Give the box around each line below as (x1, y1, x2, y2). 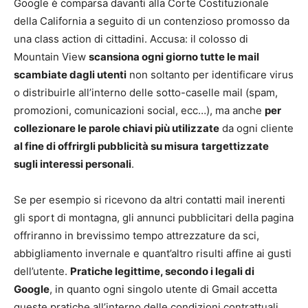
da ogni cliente (219, 122, 294, 135)
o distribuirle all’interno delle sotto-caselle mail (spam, (14, 86, 278, 100)
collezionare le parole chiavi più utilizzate (14, 122, 219, 135)
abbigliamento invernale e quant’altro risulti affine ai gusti (14, 247, 291, 261)
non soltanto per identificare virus (126, 68, 294, 82)
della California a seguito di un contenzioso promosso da (14, 14, 289, 28)
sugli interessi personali (14, 157, 131, 171)
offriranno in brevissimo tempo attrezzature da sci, (14, 229, 259, 243)
